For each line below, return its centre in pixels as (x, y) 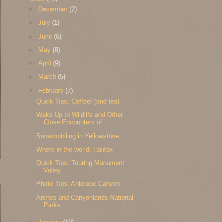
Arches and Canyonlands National (85, 197)
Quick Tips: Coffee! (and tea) (78, 102)
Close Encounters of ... (77, 122)
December (54, 9)
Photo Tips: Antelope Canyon (78, 184)
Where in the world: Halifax (75, 149)
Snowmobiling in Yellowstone (78, 136)
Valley (53, 170)
